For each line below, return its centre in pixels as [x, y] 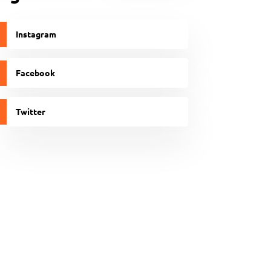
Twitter [31, 111]
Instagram [36, 34]
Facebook [36, 73]
